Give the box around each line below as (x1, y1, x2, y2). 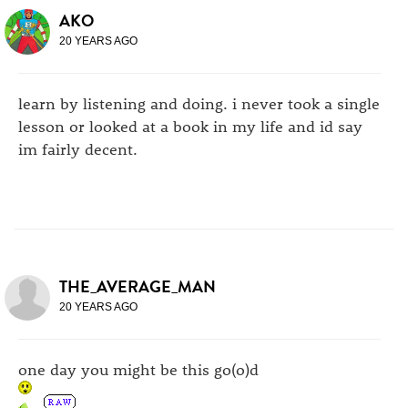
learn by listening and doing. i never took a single (18, 92, 380, 113)
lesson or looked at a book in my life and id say (18, 115, 362, 136)
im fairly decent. (18, 138, 138, 158)
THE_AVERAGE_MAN (59, 273, 216, 299)
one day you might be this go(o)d (18, 358, 259, 379)
